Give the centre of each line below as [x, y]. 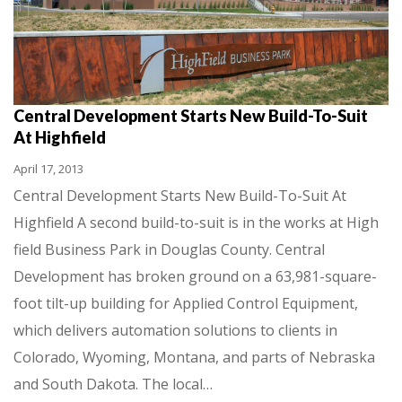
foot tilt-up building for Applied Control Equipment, [186, 304]
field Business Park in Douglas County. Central [169, 250]
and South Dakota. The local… [113, 385]
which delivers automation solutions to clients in [175, 331]
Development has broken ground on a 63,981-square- [195, 277]
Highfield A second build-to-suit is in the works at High [196, 223]
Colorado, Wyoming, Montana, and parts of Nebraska [194, 358]
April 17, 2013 [48, 169]
